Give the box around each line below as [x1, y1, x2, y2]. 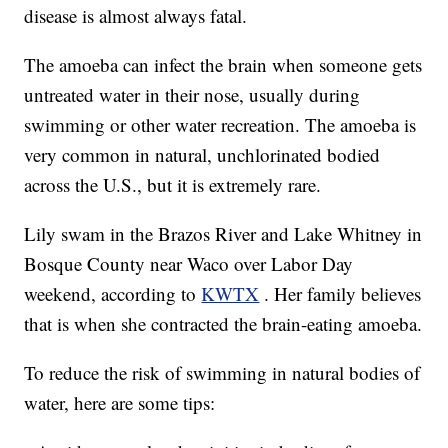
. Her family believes [264, 281, 422, 307]
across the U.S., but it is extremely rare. [24, 172, 322, 198]
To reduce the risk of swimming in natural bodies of [24, 360, 421, 386]
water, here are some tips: [24, 390, 216, 416]
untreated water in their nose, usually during [24, 82, 361, 108]
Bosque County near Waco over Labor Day [24, 251, 354, 277]
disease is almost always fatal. [24, 3, 248, 29]
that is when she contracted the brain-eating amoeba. [24, 311, 423, 337]
